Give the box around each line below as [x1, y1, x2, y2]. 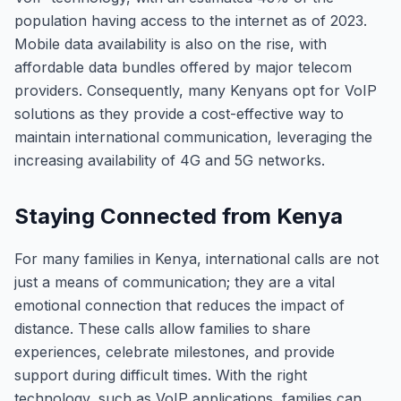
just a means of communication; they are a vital [14, 273, 335, 291]
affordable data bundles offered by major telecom [14, 58, 352, 76]
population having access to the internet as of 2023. [14, 12, 367, 30]
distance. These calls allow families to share [14, 320, 311, 337]
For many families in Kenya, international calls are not [14, 250, 379, 268]
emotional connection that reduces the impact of [14, 296, 345, 314]
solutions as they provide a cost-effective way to [14, 105, 344, 123]
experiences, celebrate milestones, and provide [14, 343, 335, 361]
